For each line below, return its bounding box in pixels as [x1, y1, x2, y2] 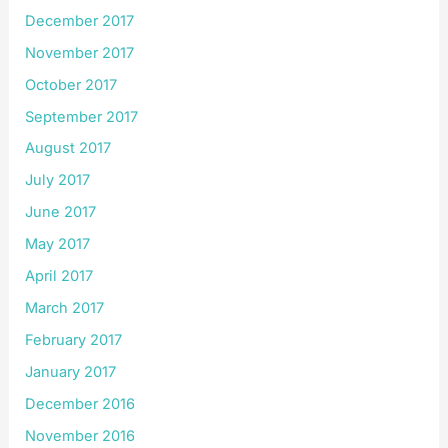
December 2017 [25, 11, 135, 30]
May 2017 [25, 235, 91, 254]
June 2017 [25, 203, 97, 222]
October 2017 [25, 75, 118, 94]
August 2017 [25, 139, 112, 158]
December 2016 [25, 394, 136, 413]
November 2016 [25, 426, 136, 445]
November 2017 [25, 43, 135, 62]
